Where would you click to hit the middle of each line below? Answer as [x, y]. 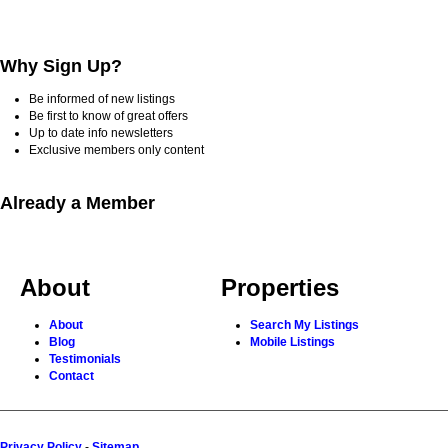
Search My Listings [304, 325]
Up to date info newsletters [101, 133]
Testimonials [85, 359]
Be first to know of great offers [108, 116]
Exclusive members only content [116, 150]
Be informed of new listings [102, 99]
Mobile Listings [292, 342]
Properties [280, 288]
